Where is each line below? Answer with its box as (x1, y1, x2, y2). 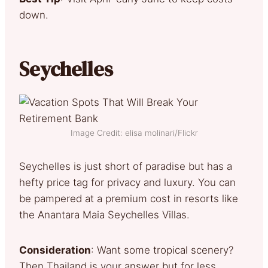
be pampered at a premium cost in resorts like (19, 192, 238, 205)
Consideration (19, 243, 91, 256)
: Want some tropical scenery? (91, 243, 233, 256)
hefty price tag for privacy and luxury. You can (19, 176, 236, 188)
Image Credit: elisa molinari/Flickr (70, 127, 198, 138)
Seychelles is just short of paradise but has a (19, 160, 232, 172)
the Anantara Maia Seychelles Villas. (19, 208, 196, 221)
